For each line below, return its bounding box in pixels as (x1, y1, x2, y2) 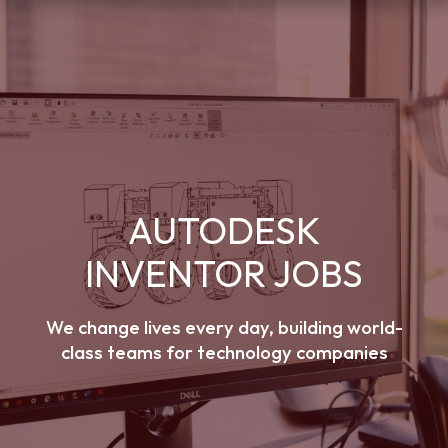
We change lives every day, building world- (45, 315, 403, 339)
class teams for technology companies (60, 340, 388, 364)
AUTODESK (127, 206, 321, 254)
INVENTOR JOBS (85, 249, 363, 297)
